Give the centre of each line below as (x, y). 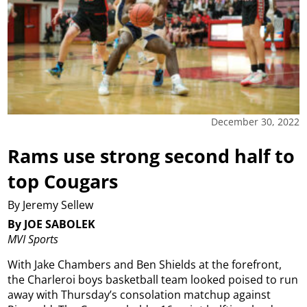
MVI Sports (33, 240)
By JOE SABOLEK (52, 224)
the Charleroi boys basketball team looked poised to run (153, 280)
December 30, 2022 (255, 122)
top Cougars (63, 181)
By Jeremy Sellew (51, 205)
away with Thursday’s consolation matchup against (139, 295)
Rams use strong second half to (151, 156)
